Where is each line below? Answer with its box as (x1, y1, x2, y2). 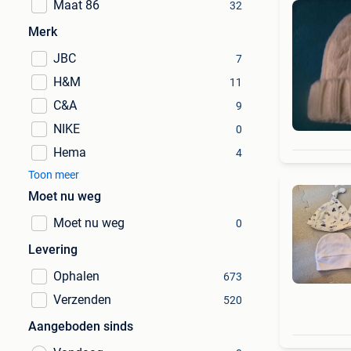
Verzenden (53, 292, 111, 307)
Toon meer (28, 168, 79, 181)
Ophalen (53, 269, 100, 284)
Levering (28, 242, 78, 257)
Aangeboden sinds (28, 319, 133, 334)
